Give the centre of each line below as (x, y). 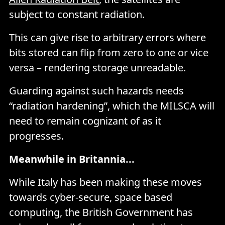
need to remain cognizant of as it (85, 121)
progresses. (36, 136)
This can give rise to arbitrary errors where (107, 37)
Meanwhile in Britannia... (72, 159)
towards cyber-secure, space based (91, 197)
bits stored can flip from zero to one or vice (109, 52)
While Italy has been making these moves (105, 182)
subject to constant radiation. (77, 14)
